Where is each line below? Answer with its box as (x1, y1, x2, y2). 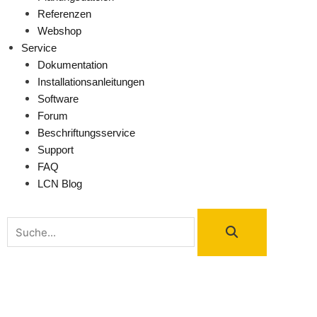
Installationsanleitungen (37, 76, 144, 88)
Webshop (37, 25, 81, 37)
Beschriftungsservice (37, 127, 135, 139)
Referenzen (37, 8, 91, 20)
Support (37, 144, 74, 156)
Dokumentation (37, 59, 108, 71)
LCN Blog (37, 178, 82, 190)
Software (37, 93, 79, 105)
